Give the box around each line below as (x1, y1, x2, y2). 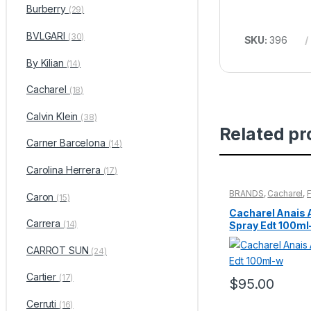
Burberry (26, 3, 69, 15)
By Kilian (26, 56, 67, 69)
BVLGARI (26, 29, 68, 42)
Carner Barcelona (26, 137, 108, 149)
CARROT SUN (26, 244, 92, 256)
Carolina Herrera (26, 163, 103, 176)
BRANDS (229, 188, 264, 199)
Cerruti (26, 297, 59, 310)
